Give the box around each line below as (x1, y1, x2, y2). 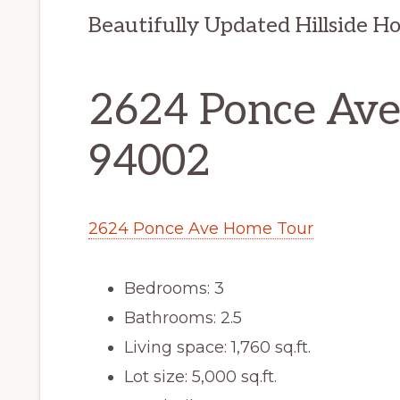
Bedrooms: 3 (124, 279, 224, 299)
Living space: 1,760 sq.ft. (124, 337, 311, 358)
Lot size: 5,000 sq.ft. (124, 367, 277, 387)
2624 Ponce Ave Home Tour (88, 219, 313, 239)
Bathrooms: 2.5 (124, 308, 242, 329)
